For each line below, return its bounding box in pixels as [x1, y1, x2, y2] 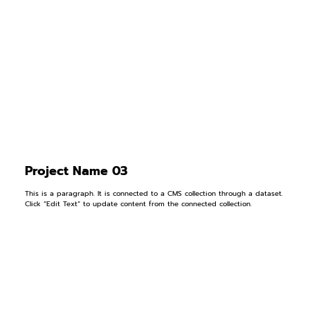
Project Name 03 [24, 161, 127, 181]
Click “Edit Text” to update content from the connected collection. [24, 198, 252, 209]
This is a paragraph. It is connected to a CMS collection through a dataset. [24, 188, 283, 199]
